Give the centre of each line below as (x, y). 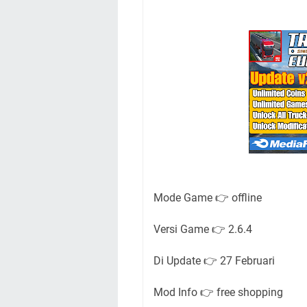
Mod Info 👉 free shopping (218, 292)
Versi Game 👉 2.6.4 (203, 229)
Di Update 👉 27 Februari (214, 261)
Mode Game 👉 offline (209, 198)
